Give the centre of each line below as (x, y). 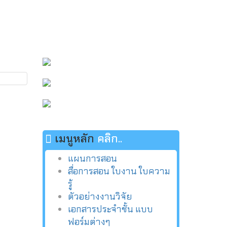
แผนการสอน (92, 158)
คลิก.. (109, 138)
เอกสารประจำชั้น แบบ (110, 209)
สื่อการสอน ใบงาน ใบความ (119, 171)
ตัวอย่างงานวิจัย (100, 196)
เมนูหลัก (74, 138)
